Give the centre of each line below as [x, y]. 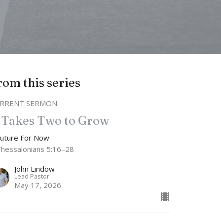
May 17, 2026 [38, 185]
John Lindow [35, 168]
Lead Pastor [32, 176]
